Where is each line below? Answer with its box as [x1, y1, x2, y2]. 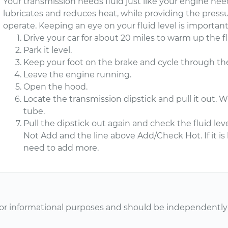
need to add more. [23, 143, 99, 153]
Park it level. [23, 45, 72, 55]
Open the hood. [23, 82, 88, 92]
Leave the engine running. [23, 70, 132, 79]
